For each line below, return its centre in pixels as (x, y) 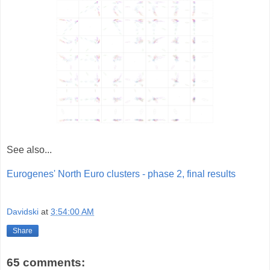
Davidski (23, 212)
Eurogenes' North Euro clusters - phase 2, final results (121, 174)
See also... (29, 149)
